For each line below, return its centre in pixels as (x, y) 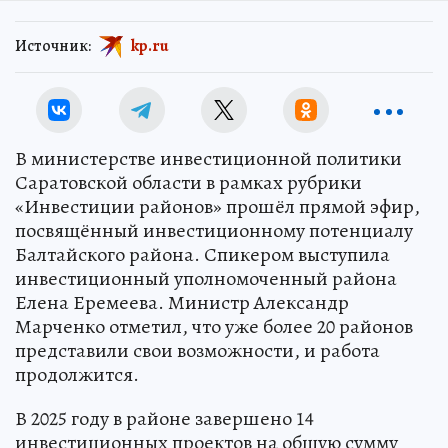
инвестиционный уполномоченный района (206, 278)
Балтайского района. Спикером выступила (202, 254)
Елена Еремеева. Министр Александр (182, 302)
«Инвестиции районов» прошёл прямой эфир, (217, 206)
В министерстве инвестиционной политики (208, 158)
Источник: (53, 45)
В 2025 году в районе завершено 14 (164, 418)
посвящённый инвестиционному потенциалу (214, 230)
